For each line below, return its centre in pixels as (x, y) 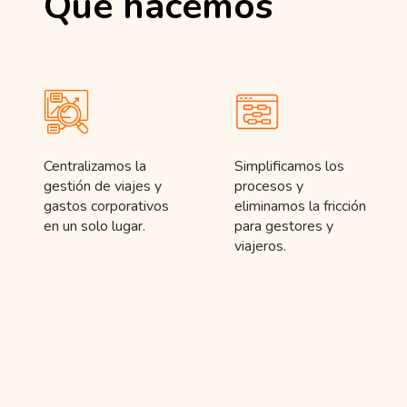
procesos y (268, 187)
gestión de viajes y (102, 187)
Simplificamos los (289, 167)
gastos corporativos (106, 207)
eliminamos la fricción (300, 207)
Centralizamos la (94, 167)
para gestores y (283, 227)
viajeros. (260, 247)
